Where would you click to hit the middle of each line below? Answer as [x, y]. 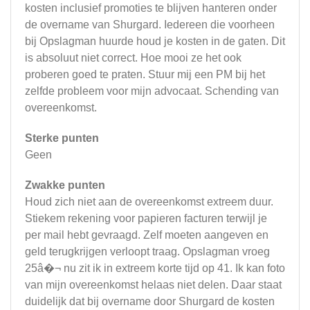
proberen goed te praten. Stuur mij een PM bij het [145, 74]
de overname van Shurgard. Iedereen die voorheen [150, 25]
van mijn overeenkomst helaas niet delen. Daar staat [153, 285]
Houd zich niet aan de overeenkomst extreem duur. [149, 202]
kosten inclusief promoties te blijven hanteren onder [151, 8]
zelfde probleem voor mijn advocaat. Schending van [152, 91]
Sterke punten [62, 138]
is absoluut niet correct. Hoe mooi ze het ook [133, 58]
